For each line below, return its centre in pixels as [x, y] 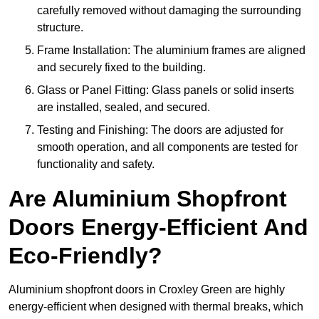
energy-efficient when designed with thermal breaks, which [156, 307]
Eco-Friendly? [85, 256]
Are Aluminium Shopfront [148, 199]
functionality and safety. [96, 164]
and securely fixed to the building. [121, 68]
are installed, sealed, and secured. [124, 108]
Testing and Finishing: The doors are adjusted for [160, 130]
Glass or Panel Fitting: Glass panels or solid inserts [166, 90]
